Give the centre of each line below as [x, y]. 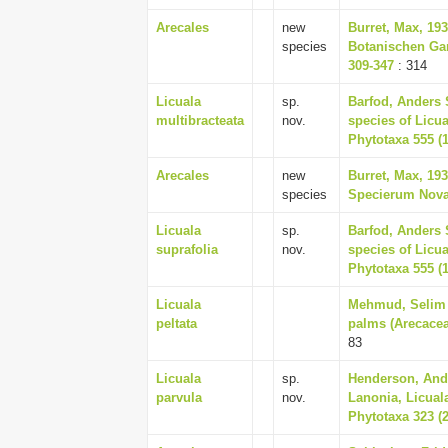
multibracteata [200, 120]
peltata [176, 323]
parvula [179, 397]
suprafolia [187, 249]
